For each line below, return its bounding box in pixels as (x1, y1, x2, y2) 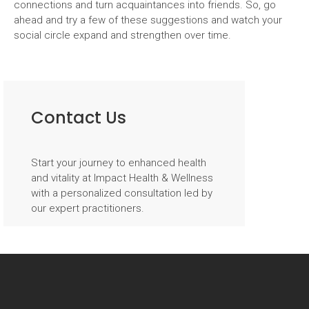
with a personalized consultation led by (31, 186, 212, 199)
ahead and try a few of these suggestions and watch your (14, 14, 282, 26)
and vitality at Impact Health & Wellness (31, 171, 213, 184)
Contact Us (31, 106, 126, 129)
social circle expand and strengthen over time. (14, 29, 231, 41)
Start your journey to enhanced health (31, 156, 206, 169)
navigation (13, 70, 105, 92)
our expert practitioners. (31, 201, 144, 215)
